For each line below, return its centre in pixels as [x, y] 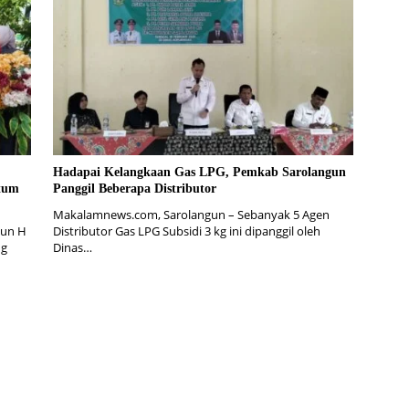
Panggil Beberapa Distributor [134, 188]
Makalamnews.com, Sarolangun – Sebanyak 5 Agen [191, 214]
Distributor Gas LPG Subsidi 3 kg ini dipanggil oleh [186, 231]
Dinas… [72, 247]
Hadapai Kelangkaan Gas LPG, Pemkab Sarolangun [199, 172]
